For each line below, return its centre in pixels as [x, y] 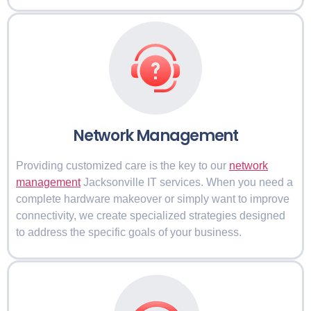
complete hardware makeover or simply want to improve [153, 199]
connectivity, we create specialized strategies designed [151, 215]
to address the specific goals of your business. [129, 232]
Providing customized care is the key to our [123, 165]
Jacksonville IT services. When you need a [187, 182]
